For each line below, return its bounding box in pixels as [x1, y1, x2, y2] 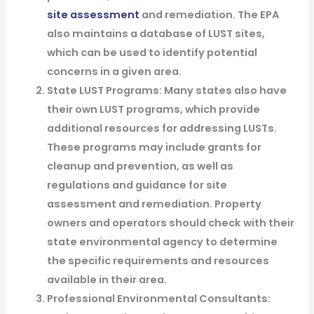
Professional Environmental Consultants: [46, 292, 271, 306]
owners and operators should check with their [46, 216, 294, 231]
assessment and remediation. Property [46, 197, 261, 212]
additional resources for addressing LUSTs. [46, 121, 277, 136]
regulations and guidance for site [46, 178, 227, 193]
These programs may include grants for [46, 140, 261, 155]
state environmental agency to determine [46, 235, 278, 250]
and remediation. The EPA [139, 8, 279, 22]
